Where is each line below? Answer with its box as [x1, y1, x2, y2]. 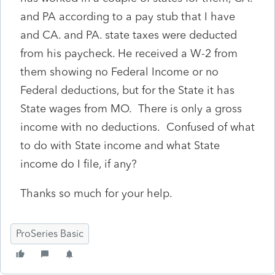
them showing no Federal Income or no [20, 64, 219, 79]
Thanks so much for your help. [20, 186, 172, 200]
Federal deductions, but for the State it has [20, 83, 234, 97]
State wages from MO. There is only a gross [20, 101, 242, 115]
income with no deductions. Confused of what [20, 120, 255, 134]
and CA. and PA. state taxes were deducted [20, 28, 237, 42]
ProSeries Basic [16, 227, 83, 239]
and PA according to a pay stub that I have [20, 9, 235, 23]
